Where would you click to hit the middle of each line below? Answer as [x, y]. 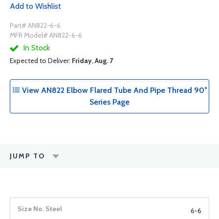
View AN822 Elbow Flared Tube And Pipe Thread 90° [113, 90]
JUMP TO [27, 156]
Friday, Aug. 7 [92, 61]
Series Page [109, 102]
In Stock [35, 48]
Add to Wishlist [35, 6]
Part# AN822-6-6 [35, 25]
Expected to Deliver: [41, 61]
